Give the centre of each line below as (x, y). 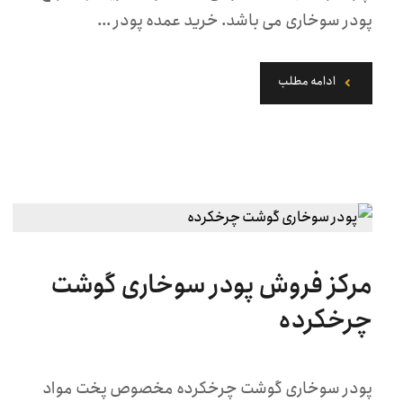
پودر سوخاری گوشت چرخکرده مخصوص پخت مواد (208, 389)
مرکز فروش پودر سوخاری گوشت (212, 285)
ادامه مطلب (307, 82)
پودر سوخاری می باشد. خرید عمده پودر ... (235, 21)
